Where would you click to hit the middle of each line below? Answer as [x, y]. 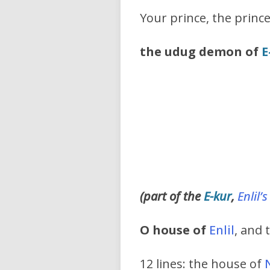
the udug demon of [201, 52]
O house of [173, 230]
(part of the [172, 196]
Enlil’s [253, 196]
